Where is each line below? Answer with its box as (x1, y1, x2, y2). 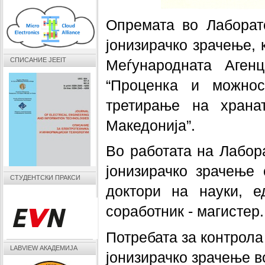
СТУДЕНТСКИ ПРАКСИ (10, 173, 81, 181)
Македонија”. (106, 117, 196, 134)
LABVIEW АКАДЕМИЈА (10, 244, 78, 252)
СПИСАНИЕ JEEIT (10, 56, 67, 63)
